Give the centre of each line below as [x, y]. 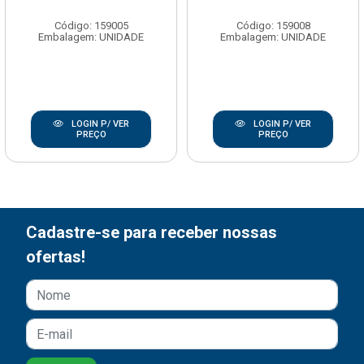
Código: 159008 [273, 26]
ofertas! [56, 257]
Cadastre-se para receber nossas [152, 233]
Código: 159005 [91, 26]
